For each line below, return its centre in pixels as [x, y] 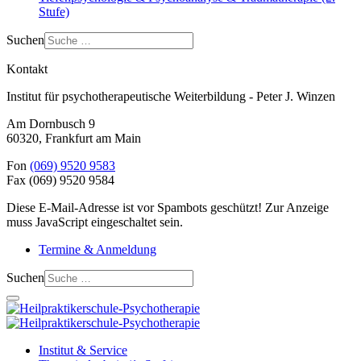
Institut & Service [83, 351]
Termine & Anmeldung [98, 250]
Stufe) [54, 12]
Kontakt [27, 69]
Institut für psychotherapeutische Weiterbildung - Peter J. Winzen [171, 97]
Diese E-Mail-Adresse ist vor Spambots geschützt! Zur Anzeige [168, 208]
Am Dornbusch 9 [51, 124]
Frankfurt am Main [93, 139]
